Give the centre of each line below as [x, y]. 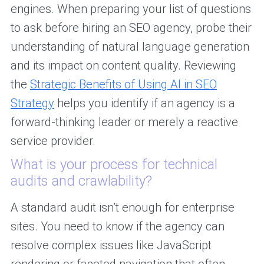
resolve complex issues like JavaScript [111, 245]
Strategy [32, 103]
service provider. [53, 141]
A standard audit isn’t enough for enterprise [122, 208]
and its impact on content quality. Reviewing [123, 66]
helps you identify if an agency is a [144, 103]
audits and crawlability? [81, 181]
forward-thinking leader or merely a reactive [124, 122]
